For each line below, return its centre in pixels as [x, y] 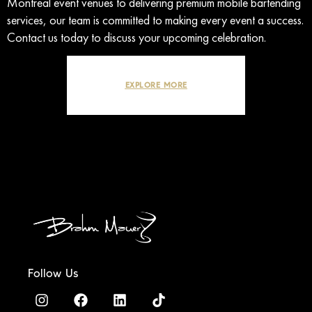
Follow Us [53, 273]
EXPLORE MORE [156, 85]
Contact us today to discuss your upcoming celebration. [136, 37]
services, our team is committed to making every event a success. [155, 19]
